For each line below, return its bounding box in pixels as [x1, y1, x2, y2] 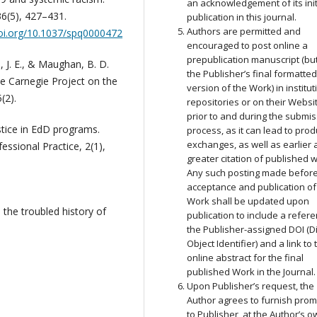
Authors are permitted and [187, 25, 301, 38]
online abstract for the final [187, 251, 304, 265]
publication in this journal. [187, 11, 297, 24]
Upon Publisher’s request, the [187, 279, 315, 293]
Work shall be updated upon [187, 195, 310, 208]
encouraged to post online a [187, 39, 309, 52]
